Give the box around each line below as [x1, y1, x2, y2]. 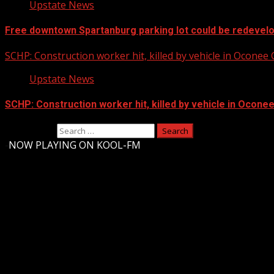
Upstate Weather [5, 213, 117, 231]
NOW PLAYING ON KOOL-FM [9, 138, 141, 152]
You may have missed [5, 255, 105, 267]
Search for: [5, 123, 54, 137]
